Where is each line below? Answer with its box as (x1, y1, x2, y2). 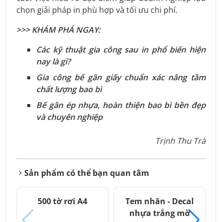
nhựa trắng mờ (129, 208, 190, 219)
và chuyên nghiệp (36, 111, 103, 123)
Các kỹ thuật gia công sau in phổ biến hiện (36, 44, 206, 55)
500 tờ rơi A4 (38, 196, 87, 207)
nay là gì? (36, 56, 70, 67)
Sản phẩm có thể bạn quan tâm (24, 167, 149, 179)
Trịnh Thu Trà (155, 135, 206, 147)
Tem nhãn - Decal (125, 196, 194, 207)
